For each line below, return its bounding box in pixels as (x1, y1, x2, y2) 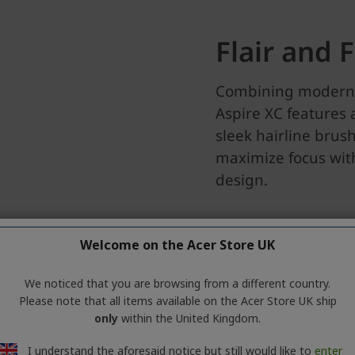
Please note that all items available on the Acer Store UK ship (18, 293, 337, 308)
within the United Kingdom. (118, 311, 261, 326)
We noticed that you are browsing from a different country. (25, 276, 330, 291)
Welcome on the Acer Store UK (80, 236, 275, 254)
